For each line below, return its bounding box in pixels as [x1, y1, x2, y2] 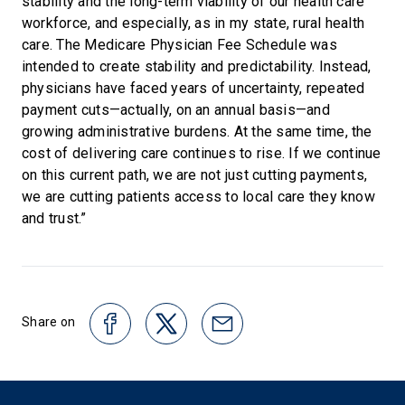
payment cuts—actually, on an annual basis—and [22, 101, 330, 119]
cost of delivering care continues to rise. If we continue [22, 145, 381, 163]
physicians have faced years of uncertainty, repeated [22, 80, 365, 98]
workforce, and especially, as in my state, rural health [22, 14, 365, 33]
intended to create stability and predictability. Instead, [22, 58, 372, 76]
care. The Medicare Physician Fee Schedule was [22, 36, 337, 54]
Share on [22, 314, 76, 329]
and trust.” [22, 210, 87, 228]
